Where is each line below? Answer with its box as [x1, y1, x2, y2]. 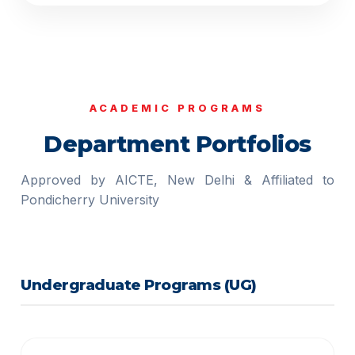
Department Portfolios [44, 130, 311, 158]
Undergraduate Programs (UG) [21, 276, 257, 294]
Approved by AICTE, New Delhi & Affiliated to [21, 172, 334, 188]
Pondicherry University [21, 192, 160, 208]
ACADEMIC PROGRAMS [90, 102, 265, 114]
